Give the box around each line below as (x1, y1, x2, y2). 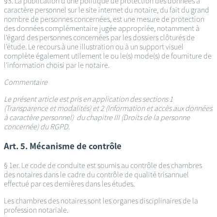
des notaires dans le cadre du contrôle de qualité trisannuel (4, 170, 189, 179)
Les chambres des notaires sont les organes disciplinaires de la (4, 196, 198, 205)
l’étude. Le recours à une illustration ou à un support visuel (4, 42, 184, 52)
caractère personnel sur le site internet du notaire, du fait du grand (4, 5, 209, 15)
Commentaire (4, 77, 47, 87)
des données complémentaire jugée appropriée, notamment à (4, 24, 200, 33)
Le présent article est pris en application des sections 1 (4, 94, 173, 104)
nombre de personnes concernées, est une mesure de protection (4, 15, 204, 24)
